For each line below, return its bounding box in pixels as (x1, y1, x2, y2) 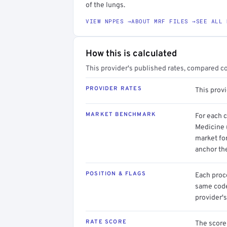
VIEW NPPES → (86, 17, 131, 25)
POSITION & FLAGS (86, 170, 146, 177)
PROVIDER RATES (86, 85, 142, 92)
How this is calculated (86, 48, 177, 60)
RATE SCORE (86, 218, 127, 225)
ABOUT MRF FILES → (131, 17, 196, 25)
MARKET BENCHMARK (86, 110, 157, 118)
